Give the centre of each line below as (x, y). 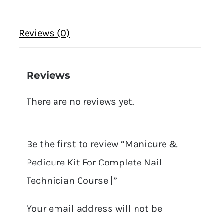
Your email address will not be (94, 209)
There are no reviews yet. (80, 102)
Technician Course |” (72, 181)
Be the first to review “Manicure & (102, 144)
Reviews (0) (44, 33)
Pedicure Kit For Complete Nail (94, 163)
